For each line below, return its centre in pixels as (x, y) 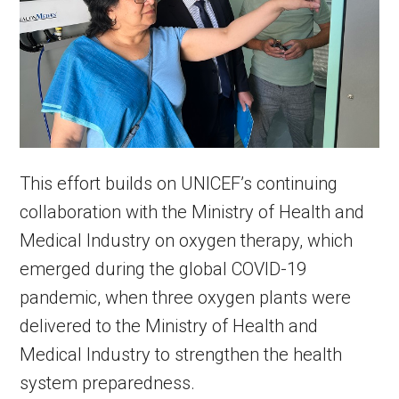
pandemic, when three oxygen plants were (186, 298)
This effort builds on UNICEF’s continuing (179, 184)
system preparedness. (108, 383)
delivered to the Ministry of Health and (169, 326)
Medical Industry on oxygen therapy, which (187, 241)
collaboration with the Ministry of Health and (192, 212)
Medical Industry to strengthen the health (181, 355)
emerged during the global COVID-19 (163, 269)
